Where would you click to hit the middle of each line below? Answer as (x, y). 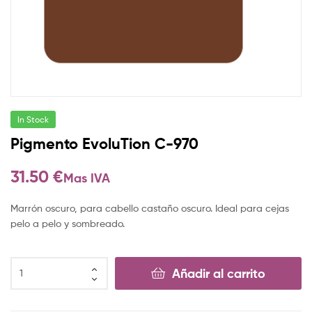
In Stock (33, 119)
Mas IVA (87, 178)
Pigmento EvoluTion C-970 (104, 143)
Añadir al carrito (219, 273)
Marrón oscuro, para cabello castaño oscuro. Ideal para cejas (150, 208)
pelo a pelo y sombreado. (68, 223)
